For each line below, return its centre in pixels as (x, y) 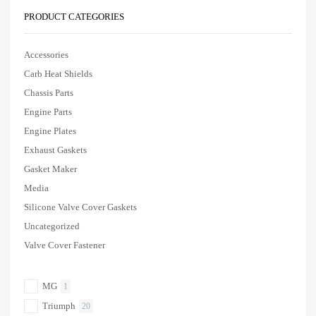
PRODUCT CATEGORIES (74, 16)
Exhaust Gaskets (55, 150)
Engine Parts (48, 111)
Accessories (46, 54)
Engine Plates (50, 130)
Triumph (59, 305)
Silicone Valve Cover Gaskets (80, 207)
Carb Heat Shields (58, 73)
